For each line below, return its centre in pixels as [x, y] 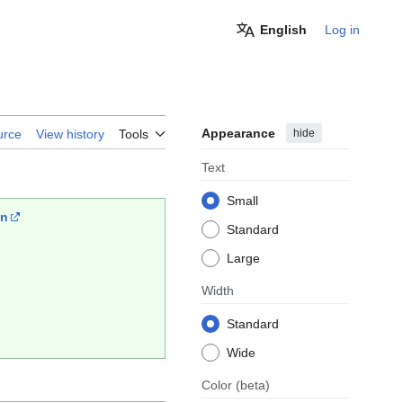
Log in [342, 30]
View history [70, 134]
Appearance [238, 134]
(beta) [253, 385]
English [283, 30]
